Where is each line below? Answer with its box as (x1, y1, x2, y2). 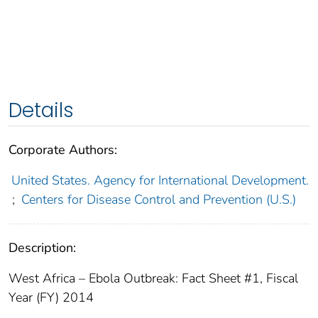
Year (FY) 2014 (9, 288, 94, 306)
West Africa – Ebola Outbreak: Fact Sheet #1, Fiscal (9, 269, 298, 287)
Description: (9, 238, 76, 256)
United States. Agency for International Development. (11, 171, 309, 189)
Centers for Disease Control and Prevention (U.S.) (21, 190, 296, 208)
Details (9, 96, 74, 124)
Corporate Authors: (9, 141, 117, 158)
